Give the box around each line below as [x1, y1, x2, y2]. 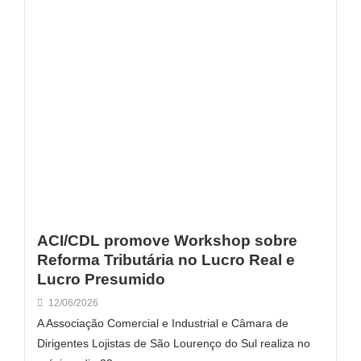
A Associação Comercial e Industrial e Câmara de [37, 316, 288, 330]
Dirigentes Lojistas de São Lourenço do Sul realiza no [37, 336, 310, 350]
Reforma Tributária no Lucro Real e [37, 251, 295, 268]
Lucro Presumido [37, 270, 165, 288]
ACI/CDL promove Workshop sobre [37, 231, 297, 249]
